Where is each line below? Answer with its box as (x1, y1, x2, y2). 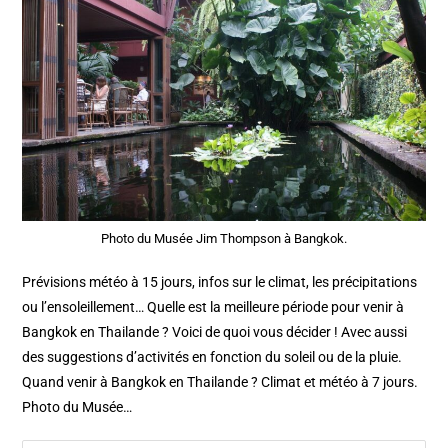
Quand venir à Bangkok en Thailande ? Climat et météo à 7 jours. (22, 374, 419, 391)
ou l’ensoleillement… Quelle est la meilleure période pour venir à (22, 299, 405, 316)
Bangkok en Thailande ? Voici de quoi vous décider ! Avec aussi (22, 324, 408, 341)
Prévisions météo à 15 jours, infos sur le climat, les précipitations (22, 274, 418, 291)
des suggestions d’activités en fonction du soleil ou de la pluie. (22, 349, 403, 366)
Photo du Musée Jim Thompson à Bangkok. (101, 231, 347, 247)
